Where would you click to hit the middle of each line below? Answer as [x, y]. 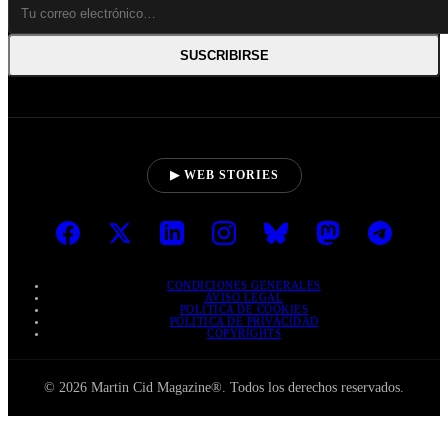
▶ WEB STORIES [224, 174]
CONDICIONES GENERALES [244, 284]
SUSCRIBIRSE [224, 55]
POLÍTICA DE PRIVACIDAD [244, 320]
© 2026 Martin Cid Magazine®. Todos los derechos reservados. [224, 387]
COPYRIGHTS [244, 332]
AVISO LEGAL [244, 296]
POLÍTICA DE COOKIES [244, 308]
